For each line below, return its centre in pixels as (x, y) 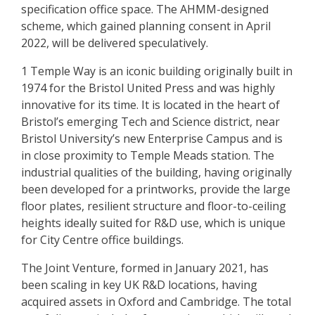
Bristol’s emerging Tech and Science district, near (150, 122)
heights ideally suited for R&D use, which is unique (153, 223)
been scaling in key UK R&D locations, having (139, 285)
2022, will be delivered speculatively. (115, 43)
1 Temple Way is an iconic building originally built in (157, 71)
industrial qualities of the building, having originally (156, 173)
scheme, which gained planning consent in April (146, 26)
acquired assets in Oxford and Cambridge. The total (156, 302)
